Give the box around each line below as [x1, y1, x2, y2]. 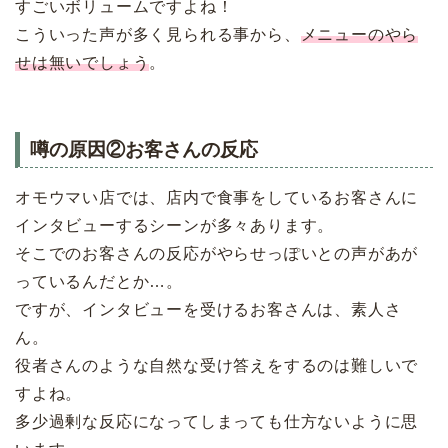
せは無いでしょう [15, 54, 150, 72]
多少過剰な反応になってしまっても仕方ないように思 [15, 412, 419, 430]
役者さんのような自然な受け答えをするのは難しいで [15, 356, 419, 374]
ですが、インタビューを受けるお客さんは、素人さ [15, 300, 402, 318]
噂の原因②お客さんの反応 [30, 138, 258, 160]
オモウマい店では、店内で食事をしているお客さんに [15, 188, 419, 206]
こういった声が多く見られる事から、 [15, 26, 301, 44]
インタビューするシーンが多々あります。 [15, 216, 335, 234]
